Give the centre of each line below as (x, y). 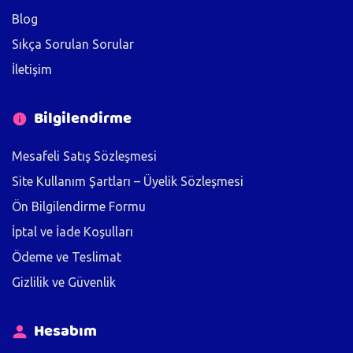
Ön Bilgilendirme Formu (79, 206)
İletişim (32, 69)
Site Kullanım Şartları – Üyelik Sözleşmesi (128, 181)
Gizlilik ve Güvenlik (64, 282)
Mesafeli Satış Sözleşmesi (84, 156)
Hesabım (65, 331)
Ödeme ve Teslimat (67, 256)
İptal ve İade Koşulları (72, 231)
